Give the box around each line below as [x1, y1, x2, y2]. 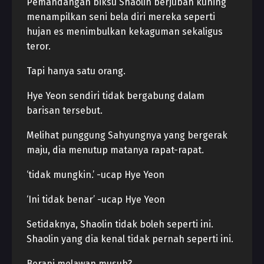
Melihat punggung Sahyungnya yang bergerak [27, 130, 227, 141]
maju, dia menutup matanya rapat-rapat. [27, 144, 204, 156]
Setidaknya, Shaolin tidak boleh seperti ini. [27, 219, 213, 230]
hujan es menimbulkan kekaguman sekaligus [27, 26, 223, 37]
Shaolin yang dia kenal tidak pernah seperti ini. [27, 233, 233, 245]
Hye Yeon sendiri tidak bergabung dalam [27, 90, 204, 101]
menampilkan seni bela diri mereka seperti [27, 11, 215, 22]
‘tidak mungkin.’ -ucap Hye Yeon [27, 169, 164, 180]
